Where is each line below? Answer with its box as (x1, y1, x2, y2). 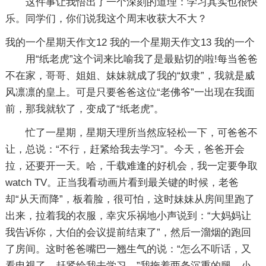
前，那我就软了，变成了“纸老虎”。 (5, 103, 164, 115)
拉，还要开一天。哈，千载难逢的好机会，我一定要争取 (5, 160, 258, 172)
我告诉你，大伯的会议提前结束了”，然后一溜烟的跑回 (5, 227, 251, 238)
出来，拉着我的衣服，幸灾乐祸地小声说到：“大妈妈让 (5, 210, 251, 221)
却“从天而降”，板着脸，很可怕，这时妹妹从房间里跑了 (5, 194, 255, 205)
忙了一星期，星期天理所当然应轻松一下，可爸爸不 (25, 127, 258, 138)
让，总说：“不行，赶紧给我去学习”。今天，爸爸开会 (5, 144, 245, 155)
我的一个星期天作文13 (109, 37, 214, 48)
